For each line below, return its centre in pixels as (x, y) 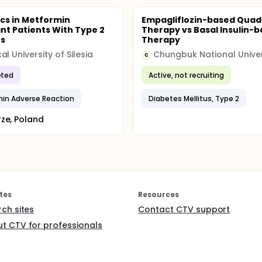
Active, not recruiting (186, 75)
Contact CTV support (184, 209)
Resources (158, 194)
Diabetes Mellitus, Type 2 (194, 98)
